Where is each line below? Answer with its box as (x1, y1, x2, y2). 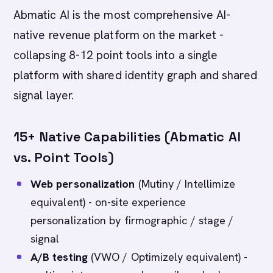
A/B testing (30, 250, 88, 264)
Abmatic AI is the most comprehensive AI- (13, 7, 231, 23)
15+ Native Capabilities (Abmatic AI (13, 128, 241, 145)
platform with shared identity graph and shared (13, 68, 257, 83)
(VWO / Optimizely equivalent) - (87, 250, 248, 264)
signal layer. (13, 88, 74, 103)
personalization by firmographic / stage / (30, 213, 234, 227)
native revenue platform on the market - (13, 27, 224, 43)
